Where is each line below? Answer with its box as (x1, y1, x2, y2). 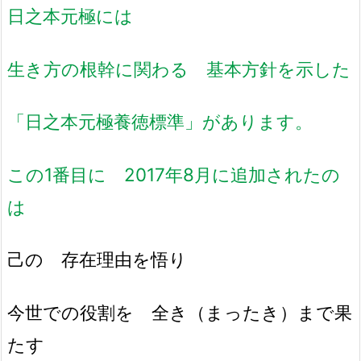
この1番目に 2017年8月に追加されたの (7, 163, 340, 185)
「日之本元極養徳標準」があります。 (7, 110, 313, 133)
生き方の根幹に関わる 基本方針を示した (7, 57, 351, 80)
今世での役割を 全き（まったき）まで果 (7, 301, 352, 323)
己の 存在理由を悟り (7, 248, 205, 271)
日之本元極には (7, 5, 151, 27)
